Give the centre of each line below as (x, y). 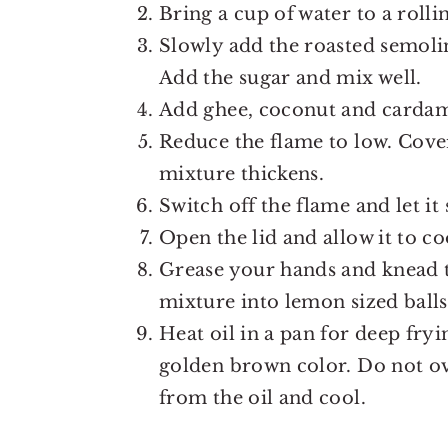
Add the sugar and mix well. (290, 78)
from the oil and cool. (262, 398)
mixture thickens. (242, 174)
